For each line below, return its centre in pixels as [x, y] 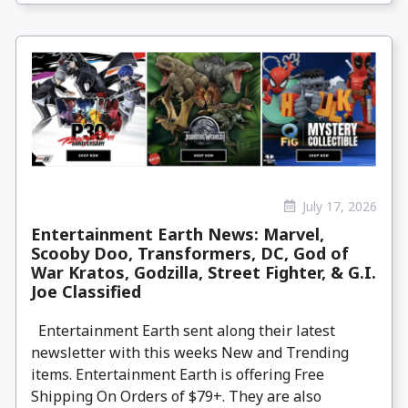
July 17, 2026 [340, 206]
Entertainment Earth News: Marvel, [178, 235]
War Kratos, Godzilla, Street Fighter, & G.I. [204, 273]
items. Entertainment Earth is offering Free [178, 375]
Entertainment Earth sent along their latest [183, 331]
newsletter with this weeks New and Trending [190, 353]
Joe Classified [86, 292]
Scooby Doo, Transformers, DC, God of [190, 254]
